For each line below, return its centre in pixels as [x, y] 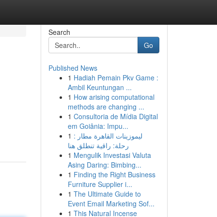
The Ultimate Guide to [107, 194]
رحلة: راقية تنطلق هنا [98, 145]
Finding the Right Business [114, 174]
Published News [73, 68]
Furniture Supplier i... [100, 184]
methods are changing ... [106, 107]
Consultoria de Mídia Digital [116, 116]
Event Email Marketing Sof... [111, 203]
